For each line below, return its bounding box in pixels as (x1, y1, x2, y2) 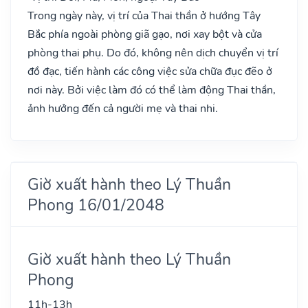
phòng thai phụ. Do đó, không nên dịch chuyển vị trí (27, 45, 278, 60)
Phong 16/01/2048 (27, 193, 164, 216)
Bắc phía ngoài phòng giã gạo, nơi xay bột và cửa (27, 26, 262, 42)
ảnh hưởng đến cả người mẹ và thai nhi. (27, 100, 218, 116)
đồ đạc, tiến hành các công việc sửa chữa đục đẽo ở (27, 63, 272, 79)
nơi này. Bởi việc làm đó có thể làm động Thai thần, (27, 82, 276, 98)
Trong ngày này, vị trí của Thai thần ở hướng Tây (27, 8, 261, 23)
